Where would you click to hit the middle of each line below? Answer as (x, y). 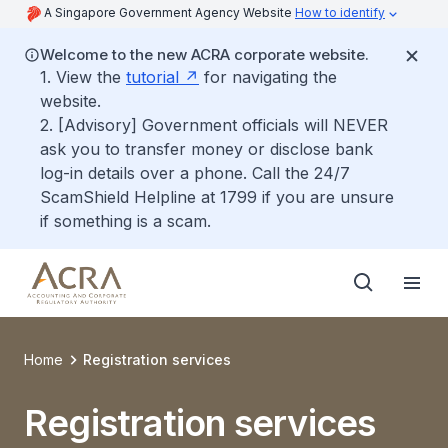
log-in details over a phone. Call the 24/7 (195, 173)
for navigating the (268, 77)
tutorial (152, 77)
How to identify (340, 12)
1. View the (83, 77)
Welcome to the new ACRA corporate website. (204, 54)
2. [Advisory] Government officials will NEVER (214, 125)
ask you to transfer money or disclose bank (206, 149)
